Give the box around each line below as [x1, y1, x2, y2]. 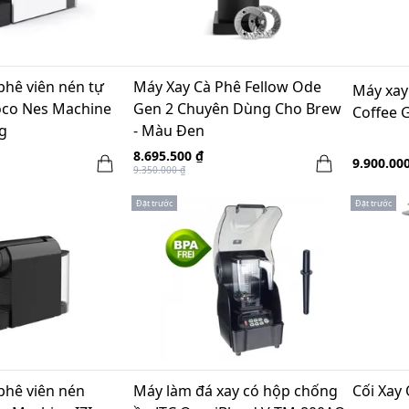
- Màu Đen [133, 121, 204, 141]
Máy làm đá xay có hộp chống [133, 380, 338, 401]
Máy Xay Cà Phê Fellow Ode [133, 77, 321, 97]
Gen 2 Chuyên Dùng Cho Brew [133, 99, 341, 119]
